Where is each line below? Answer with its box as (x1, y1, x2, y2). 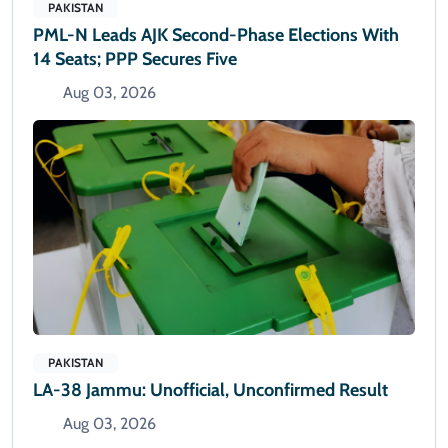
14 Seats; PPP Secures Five (33, 48, 237, 71)
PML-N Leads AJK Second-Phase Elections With (33, 24, 399, 47)
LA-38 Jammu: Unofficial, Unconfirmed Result (33, 379, 388, 402)
